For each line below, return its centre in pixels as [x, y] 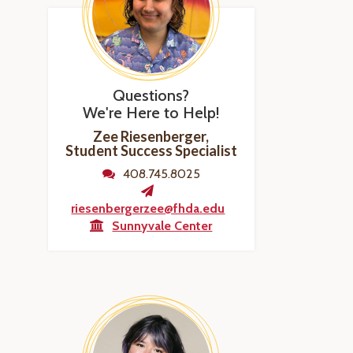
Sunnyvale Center [162, 226]
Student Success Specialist [151, 150]
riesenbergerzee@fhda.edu [148, 208]
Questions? [151, 95]
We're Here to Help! [151, 113]
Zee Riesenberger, [151, 136]
